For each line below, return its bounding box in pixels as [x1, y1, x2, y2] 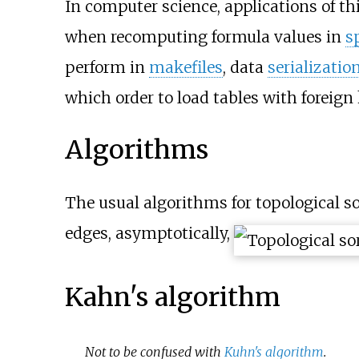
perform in [64, 57, 149, 77]
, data [222, 57, 268, 77]
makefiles [148, 57, 223, 77]
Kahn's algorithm [64, 280, 280, 313]
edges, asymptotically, [64, 223, 234, 243]
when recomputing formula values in [64, 26, 345, 46]
